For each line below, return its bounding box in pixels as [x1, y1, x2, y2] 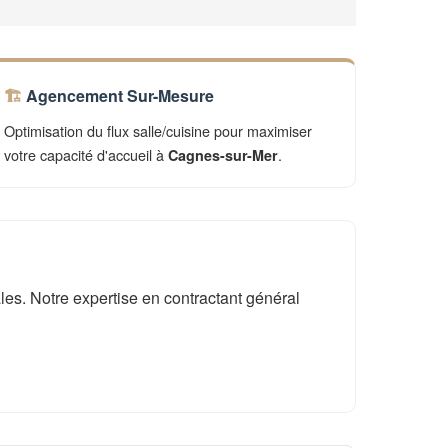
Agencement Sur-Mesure [25, 84, 214, 107]
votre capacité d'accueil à [3, 144, 168, 165]
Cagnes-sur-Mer [167, 145, 278, 165]
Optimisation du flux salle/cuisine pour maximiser [3, 120, 312, 141]
